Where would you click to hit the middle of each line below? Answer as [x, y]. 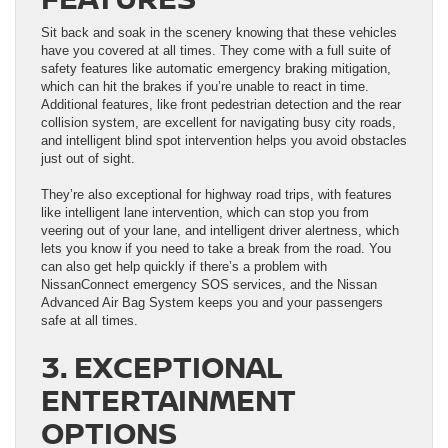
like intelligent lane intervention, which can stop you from [205, 212]
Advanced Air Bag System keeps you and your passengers [212, 302]
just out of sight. [88, 158]
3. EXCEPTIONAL [161, 366]
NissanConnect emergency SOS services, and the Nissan [209, 284]
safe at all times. [89, 320]
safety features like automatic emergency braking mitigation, [216, 68]
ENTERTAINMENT [168, 399]
